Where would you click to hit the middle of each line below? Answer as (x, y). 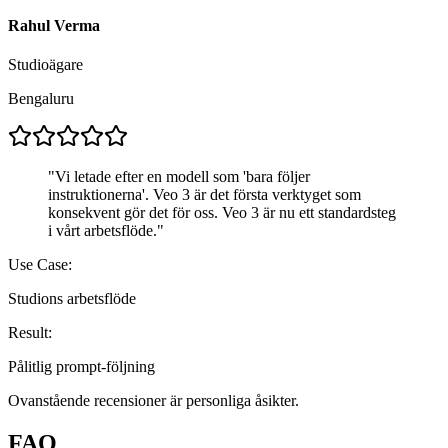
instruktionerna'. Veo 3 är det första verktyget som (204, 195)
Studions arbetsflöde (72, 299)
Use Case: (40, 265)
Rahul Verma (54, 25)
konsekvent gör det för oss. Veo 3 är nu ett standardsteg (222, 213)
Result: (30, 333)
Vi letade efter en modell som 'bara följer (182, 177)
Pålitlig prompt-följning (81, 367)
